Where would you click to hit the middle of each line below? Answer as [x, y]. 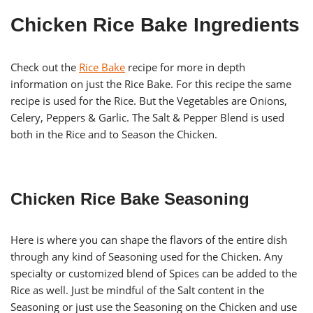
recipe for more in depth [185, 67]
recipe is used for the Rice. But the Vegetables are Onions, [149, 101]
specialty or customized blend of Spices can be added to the [154, 274]
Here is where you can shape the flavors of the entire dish [149, 240]
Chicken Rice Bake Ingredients [155, 25]
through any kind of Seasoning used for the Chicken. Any [147, 257]
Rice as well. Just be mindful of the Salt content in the [137, 290]
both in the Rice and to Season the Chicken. [114, 134]
